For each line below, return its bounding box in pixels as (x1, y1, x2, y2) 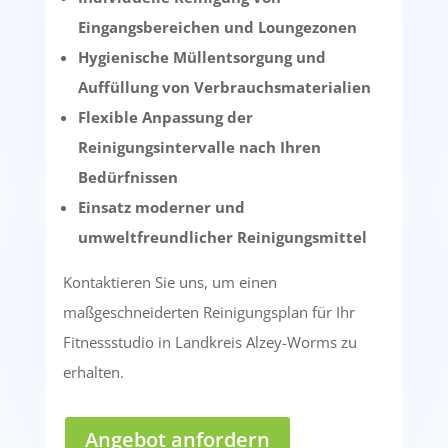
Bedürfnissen (77, 167, 178, 188)
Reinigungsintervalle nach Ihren (77, 137, 321, 158)
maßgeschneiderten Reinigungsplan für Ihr (62, 302, 355, 323)
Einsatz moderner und (77, 197, 245, 218)
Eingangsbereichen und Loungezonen (77, 17, 357, 38)
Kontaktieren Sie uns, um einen (62, 272, 277, 293)
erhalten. (62, 362, 124, 383)
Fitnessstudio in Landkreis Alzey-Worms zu (62, 332, 357, 353)
